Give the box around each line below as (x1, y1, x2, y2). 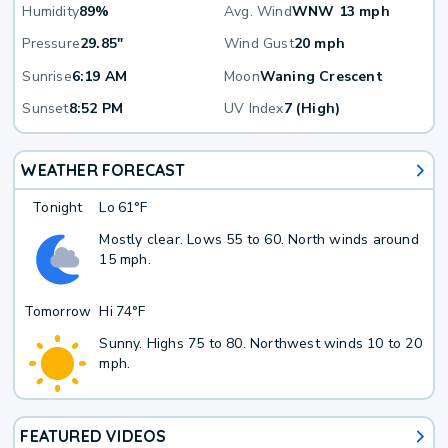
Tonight (32, 197, 83, 217)
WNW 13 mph (291, 2, 390, 22)
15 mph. (99, 249, 151, 269)
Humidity (22, 2, 80, 22)
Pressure (22, 34, 81, 54)
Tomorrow (23, 301, 92, 321)
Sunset (22, 99, 69, 119)
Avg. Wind (224, 2, 292, 22)
